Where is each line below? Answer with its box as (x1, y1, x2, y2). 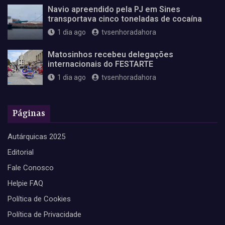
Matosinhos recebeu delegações (48, 49, 173, 59)
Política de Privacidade (8, 209, 81, 219)
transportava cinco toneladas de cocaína (48, 14, 202, 24)
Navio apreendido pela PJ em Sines (48, 4, 180, 14)
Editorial (8, 147, 34, 157)
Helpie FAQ (8, 178, 43, 188)
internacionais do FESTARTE (48, 59, 153, 69)
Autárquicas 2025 (8, 132, 65, 141)
